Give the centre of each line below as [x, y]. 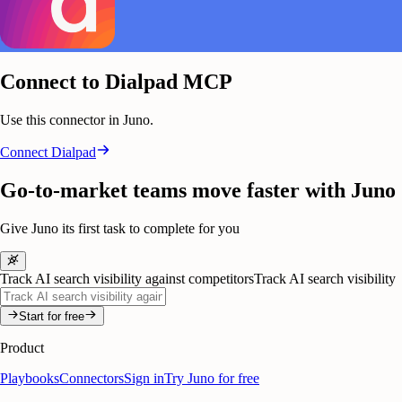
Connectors [92, 379]
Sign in [144, 379]
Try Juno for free [212, 379]
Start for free [52, 317]
